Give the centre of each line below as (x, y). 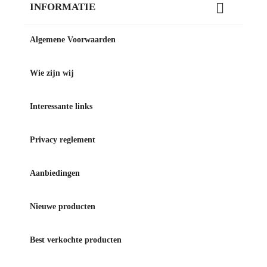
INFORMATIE (63, 7)
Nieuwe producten (63, 206)
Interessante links (61, 106)
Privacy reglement (63, 139)
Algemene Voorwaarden (73, 39)
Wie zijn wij (52, 73)
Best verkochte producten (76, 240)
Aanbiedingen (55, 173)
